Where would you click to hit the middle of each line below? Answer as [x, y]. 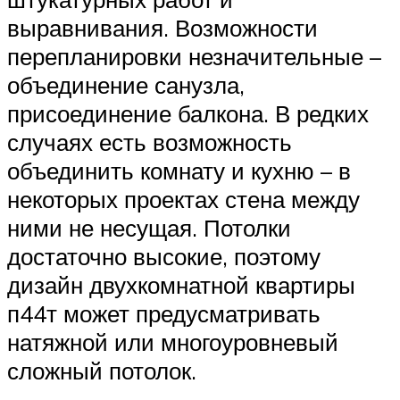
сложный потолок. [102, 370]
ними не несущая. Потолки [149, 227]
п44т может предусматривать [164, 313]
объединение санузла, [126, 84]
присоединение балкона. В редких [188, 113]
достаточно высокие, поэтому [164, 256]
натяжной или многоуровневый [173, 342]
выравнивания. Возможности [162, 27]
